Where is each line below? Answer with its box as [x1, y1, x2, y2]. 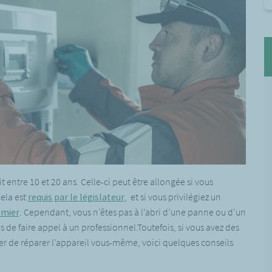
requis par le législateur [27, 190, 124, 203]
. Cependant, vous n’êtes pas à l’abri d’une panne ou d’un [19, 205, 246, 218]
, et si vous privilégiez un [124, 190, 221, 203]
